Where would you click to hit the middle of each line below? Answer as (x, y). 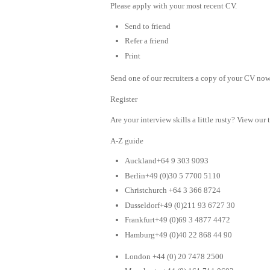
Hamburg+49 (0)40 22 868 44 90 (178, 234)
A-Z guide (127, 140)
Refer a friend (147, 41)
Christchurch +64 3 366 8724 (173, 190)
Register (124, 99)
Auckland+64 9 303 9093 (167, 161)
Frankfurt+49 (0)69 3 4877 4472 (177, 220)
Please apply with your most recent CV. (174, 6)
